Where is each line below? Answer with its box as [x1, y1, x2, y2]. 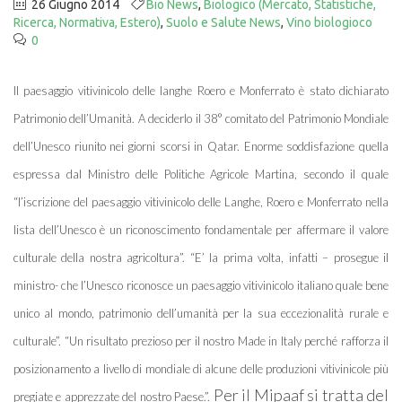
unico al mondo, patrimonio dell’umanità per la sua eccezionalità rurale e [13, 306, 389, 320]
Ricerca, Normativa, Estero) [13, 15, 161, 30]
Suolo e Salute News [166, 15, 281, 30]
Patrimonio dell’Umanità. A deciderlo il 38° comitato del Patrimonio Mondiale [13, 111, 389, 126]
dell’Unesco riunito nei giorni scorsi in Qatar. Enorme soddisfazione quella [13, 139, 389, 153]
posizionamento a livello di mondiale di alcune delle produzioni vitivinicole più [13, 362, 389, 376]
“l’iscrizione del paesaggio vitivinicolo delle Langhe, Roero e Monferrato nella [13, 195, 389, 209]
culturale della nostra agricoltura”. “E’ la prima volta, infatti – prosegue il [13, 250, 389, 265]
